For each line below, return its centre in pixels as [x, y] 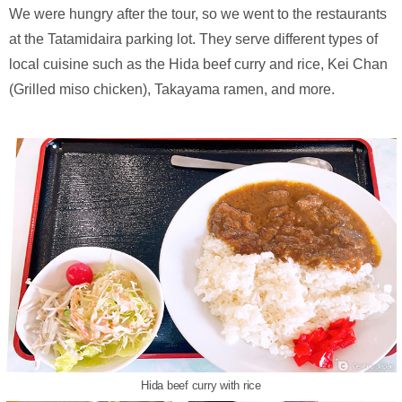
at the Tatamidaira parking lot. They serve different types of [193, 39]
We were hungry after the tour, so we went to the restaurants [198, 14]
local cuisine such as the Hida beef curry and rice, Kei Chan [198, 65]
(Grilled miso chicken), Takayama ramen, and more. [172, 90]
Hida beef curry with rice [201, 386]
